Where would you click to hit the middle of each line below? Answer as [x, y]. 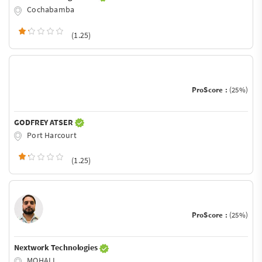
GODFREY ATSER [44, 122]
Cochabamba [50, 9]
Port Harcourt [51, 135]
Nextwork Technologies [57, 248]
